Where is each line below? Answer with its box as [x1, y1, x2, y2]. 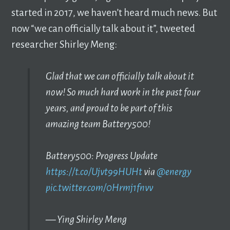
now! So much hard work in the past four [45, 87, 200, 98]
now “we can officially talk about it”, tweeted [11, 23, 196, 34]
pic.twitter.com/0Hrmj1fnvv [45, 182, 153, 194]
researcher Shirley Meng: [11, 39, 118, 50]
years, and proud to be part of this [45, 103, 172, 114]
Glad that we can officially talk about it [45, 71, 194, 82]
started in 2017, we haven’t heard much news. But [11, 7, 218, 18]
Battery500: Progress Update [45, 150, 158, 162]
